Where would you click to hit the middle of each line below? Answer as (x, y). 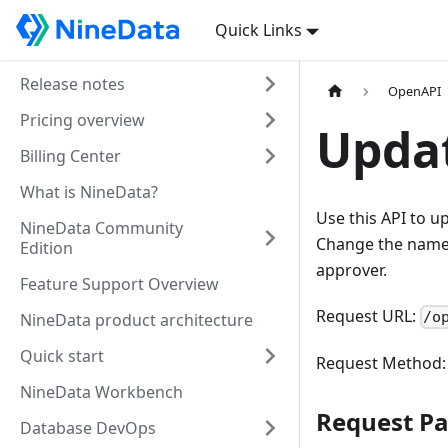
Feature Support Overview (119, 284)
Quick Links (258, 30)
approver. (351, 270)
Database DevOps (88, 428)
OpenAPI (415, 91)
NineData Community (101, 228)
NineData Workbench (101, 392)
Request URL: (368, 316)
